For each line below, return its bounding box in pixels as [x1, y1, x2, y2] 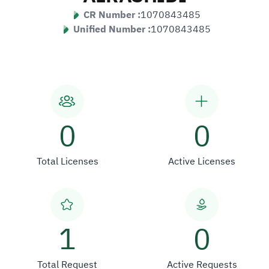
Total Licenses [36, 154, 98, 169]
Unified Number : [73, 22, 151, 37]
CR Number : [83, 7, 141, 22]
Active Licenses [168, 154, 235, 169]
